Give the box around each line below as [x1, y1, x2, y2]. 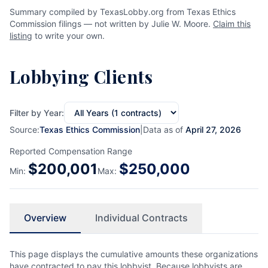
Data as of [143, 124, 185, 135]
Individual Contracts [95, 212, 188, 224]
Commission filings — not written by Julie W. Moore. [10, 19, 213, 29]
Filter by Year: [10, 107, 64, 118]
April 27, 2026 [185, 124, 241, 135]
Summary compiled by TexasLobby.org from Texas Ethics [10, 7, 236, 17]
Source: [10, 124, 39, 135]
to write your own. [32, 31, 105, 41]
